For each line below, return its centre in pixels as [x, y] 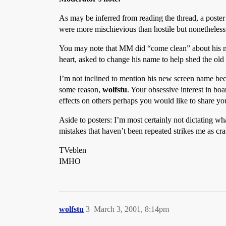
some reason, [81, 90]
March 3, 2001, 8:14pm [131, 209]
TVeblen [73, 150]
